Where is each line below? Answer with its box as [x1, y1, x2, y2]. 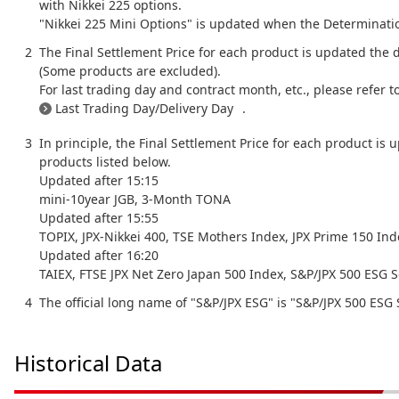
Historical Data [14, 348, 162, 379]
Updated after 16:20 [39, 247, 159, 265]
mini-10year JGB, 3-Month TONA [39, 191, 231, 208]
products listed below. [39, 153, 171, 171]
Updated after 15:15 [39, 172, 159, 190]
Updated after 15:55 [39, 209, 159, 227]
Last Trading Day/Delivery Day [55, 100, 233, 118]
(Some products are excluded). [39, 62, 221, 80]
